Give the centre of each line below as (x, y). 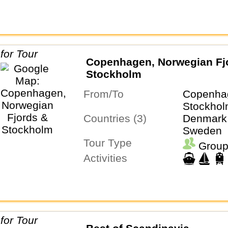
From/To (107, 94)
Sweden (202, 131)
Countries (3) (119, 119)
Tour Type (110, 143)
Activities (109, 158)
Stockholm (113, 74)
